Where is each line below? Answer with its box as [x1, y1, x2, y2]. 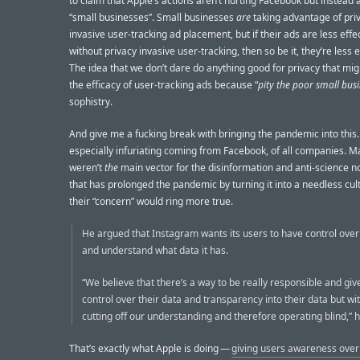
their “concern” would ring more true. [69, 194, 233, 208]
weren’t [69, 160, 104, 174]
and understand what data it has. [82, 243, 228, 257]
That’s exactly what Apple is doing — [69, 342, 231, 356]
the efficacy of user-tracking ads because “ [69, 77, 258, 92]
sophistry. [69, 94, 112, 108]
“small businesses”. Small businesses [69, 10, 236, 24]
